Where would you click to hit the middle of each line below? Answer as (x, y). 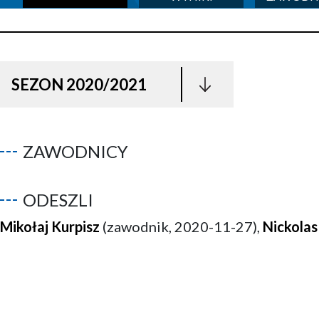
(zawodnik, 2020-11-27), (181, 226)
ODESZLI (58, 199)
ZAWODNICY (75, 151)
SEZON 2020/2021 (79, 84)
